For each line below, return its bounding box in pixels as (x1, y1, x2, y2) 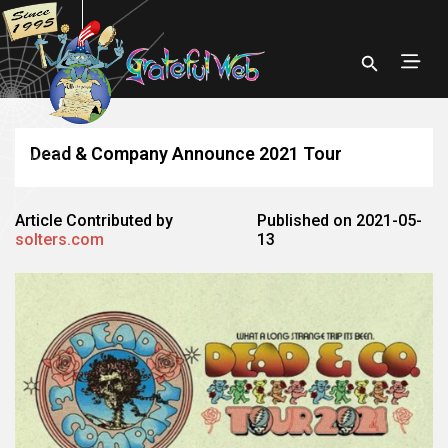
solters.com (15, 230, 104, 249)
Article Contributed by (15, 211, 173, 230)
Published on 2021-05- (256, 211, 422, 230)
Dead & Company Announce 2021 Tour (30, 143, 342, 164)
